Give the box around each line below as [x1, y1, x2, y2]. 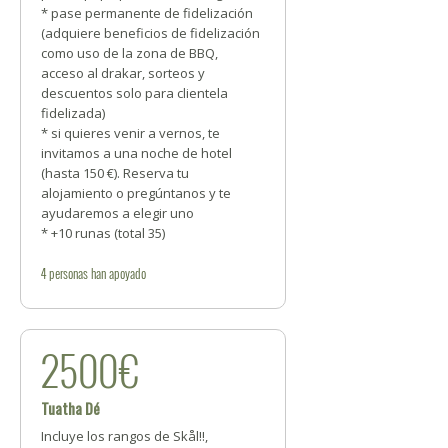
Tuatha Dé [41, 397, 100, 419]
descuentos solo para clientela [41, 84, 228, 102]
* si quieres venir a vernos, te [41, 124, 220, 142]
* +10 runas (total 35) [41, 224, 165, 242]
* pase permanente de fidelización [41, 4, 253, 22]
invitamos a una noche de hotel [41, 144, 232, 162]
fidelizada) [41, 104, 105, 122]
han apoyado [88, 263, 146, 283]
